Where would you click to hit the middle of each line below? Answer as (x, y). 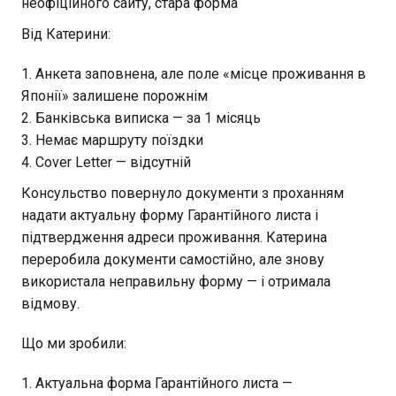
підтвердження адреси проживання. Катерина (174, 237)
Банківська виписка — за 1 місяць (148, 118)
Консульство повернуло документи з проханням (183, 193)
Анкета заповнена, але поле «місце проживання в (201, 73)
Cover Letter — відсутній (113, 162)
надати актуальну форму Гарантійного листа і (170, 215)
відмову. (50, 303)
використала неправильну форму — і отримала (176, 281)
